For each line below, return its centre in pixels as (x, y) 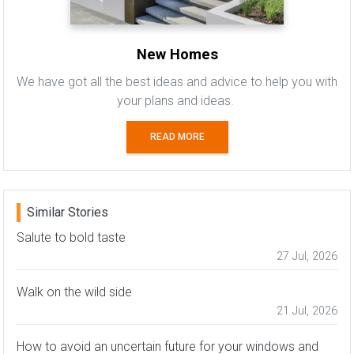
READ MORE (177, 136)
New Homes (177, 54)
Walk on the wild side (74, 292)
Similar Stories (68, 212)
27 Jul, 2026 (307, 256)
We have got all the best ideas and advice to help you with (177, 81)
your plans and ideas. (177, 100)
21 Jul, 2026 (307, 311)
